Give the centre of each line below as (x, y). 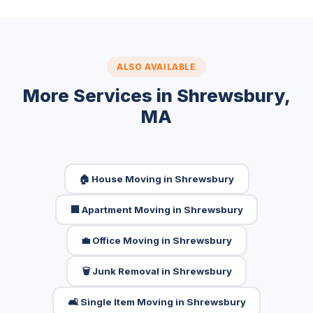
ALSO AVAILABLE (156, 67)
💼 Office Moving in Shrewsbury (156, 240)
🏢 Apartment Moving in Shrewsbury (156, 209)
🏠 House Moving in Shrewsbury (156, 179)
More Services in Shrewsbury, (156, 95)
